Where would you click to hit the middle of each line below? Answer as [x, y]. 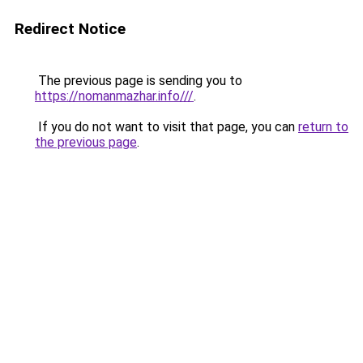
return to [323, 127]
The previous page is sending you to [139, 81]
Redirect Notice [70, 29]
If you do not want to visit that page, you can [167, 127]
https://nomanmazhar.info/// [114, 96]
